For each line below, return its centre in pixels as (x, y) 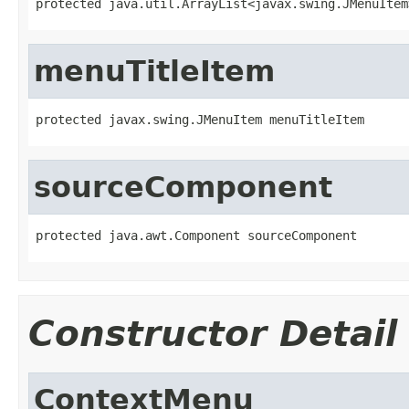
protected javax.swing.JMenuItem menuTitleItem (200, 119)
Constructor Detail (213, 333)
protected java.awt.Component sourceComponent (196, 235)
